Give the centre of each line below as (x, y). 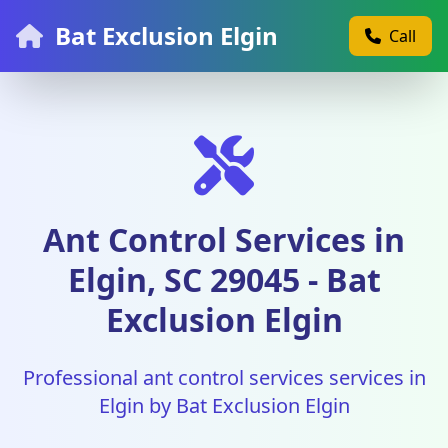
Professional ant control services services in (224, 377)
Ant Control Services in (224, 239)
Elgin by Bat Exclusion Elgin (224, 405)
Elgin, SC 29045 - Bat (224, 279)
